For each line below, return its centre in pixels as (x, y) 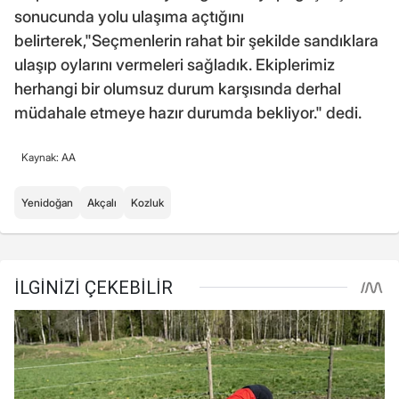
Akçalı (102, 202)
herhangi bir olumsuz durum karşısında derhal (178, 88)
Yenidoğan (47, 202)
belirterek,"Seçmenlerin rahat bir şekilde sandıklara (196, 40)
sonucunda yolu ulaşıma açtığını (129, 16)
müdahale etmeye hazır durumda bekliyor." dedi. (188, 112)
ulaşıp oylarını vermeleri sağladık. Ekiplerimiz (175, 64)
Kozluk (147, 202)
